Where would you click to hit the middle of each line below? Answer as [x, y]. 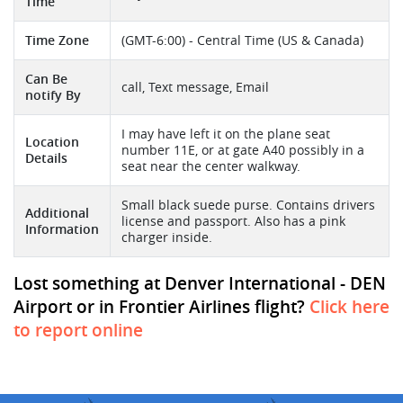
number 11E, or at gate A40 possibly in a [243, 151]
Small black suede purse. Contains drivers [248, 206]
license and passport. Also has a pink [233, 222]
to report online [78, 331]
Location [52, 143]
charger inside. [167, 238]
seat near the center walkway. [211, 167]
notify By [53, 96]
